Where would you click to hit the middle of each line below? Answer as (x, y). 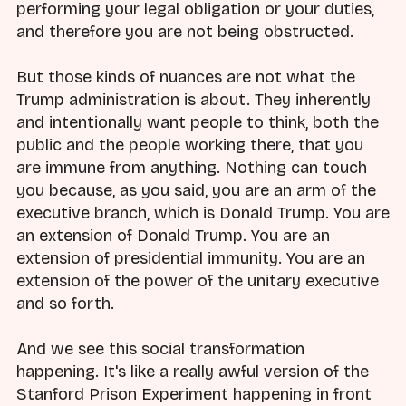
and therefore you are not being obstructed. (185, 31)
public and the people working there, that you (190, 145)
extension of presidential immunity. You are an (191, 258)
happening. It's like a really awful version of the (193, 372)
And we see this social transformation (160, 349)
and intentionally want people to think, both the (198, 122)
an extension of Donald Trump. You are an (173, 235)
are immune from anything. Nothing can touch (192, 167)
